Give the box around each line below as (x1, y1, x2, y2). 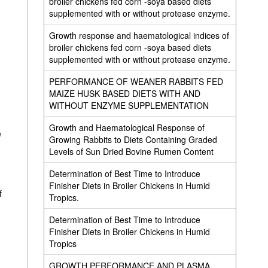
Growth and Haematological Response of (48, 121, 205, 133)
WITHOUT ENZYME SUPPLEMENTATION (48, 99, 209, 111)
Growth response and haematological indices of (48, 29, 229, 41)
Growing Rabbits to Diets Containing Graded (48, 133, 217, 145)
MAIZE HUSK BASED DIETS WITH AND (48, 87, 200, 99)
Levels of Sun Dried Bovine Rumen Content (48, 145, 214, 157)
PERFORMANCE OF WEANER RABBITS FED (48, 75, 223, 87)
